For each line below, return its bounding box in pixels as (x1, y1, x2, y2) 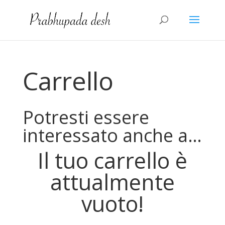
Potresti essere (22, 105, 149, 130)
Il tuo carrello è (37, 146, 187, 175)
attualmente (50, 167, 175, 197)
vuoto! (81, 189, 144, 218)
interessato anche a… (22, 123, 202, 148)
